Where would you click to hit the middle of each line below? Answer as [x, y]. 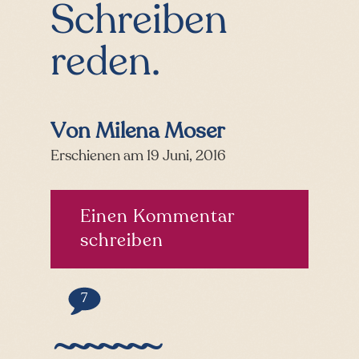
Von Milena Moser [137, 132]
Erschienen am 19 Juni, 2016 [138, 156]
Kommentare [123, 298]
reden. [105, 64]
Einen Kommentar [157, 217]
